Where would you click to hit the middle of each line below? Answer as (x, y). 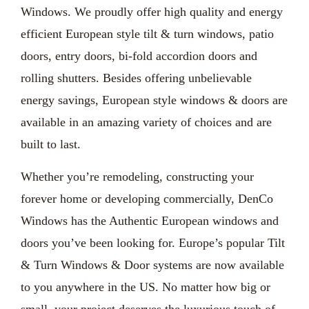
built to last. (51, 144)
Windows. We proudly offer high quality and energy (152, 11)
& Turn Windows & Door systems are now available (152, 265)
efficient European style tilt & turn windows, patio (147, 33)
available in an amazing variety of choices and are (146, 122)
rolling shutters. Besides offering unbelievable (136, 78)
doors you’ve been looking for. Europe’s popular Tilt (153, 242)
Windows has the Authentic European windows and (150, 220)
